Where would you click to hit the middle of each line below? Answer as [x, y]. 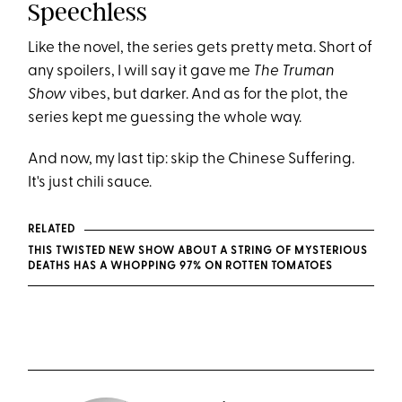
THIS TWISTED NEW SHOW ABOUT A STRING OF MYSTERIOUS [198, 252]
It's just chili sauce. [90, 183]
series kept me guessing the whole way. [165, 118]
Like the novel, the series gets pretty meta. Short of [201, 48]
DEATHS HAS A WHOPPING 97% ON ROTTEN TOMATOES [181, 267]
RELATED [52, 229]
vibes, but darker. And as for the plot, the [208, 95]
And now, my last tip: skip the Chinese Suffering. [192, 160]
